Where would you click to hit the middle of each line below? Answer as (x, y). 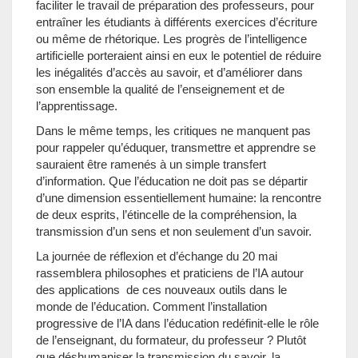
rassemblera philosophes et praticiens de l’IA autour (170, 273)
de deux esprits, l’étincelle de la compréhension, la (166, 215)
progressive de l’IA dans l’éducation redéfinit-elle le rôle (177, 323)
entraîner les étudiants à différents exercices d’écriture (177, 22)
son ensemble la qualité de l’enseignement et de (160, 89)
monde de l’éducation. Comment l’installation (151, 306)
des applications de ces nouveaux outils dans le (161, 290)
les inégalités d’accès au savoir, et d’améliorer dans (169, 72)
